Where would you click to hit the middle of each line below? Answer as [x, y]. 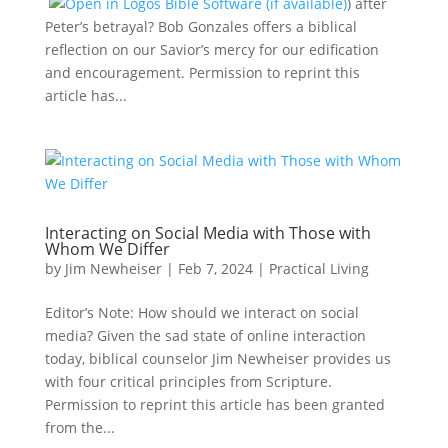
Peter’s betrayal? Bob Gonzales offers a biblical [200, 26]
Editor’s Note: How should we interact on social [201, 312]
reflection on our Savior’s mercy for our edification [211, 49]
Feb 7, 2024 [215, 268]
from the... [79, 427]
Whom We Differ [107, 249]
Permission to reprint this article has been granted [214, 404]
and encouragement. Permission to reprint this [202, 72]
